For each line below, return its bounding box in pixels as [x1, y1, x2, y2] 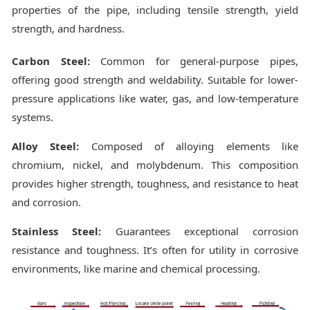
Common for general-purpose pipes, [89, 53, 298, 68]
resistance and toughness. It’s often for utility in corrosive [12, 242, 298, 257]
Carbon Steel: [12, 53, 90, 68]
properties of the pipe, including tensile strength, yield [12, 2, 298, 17]
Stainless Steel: [12, 224, 102, 238]
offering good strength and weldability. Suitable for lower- [12, 72, 298, 86]
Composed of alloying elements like [79, 138, 298, 153]
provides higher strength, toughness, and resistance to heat [12, 176, 298, 190]
